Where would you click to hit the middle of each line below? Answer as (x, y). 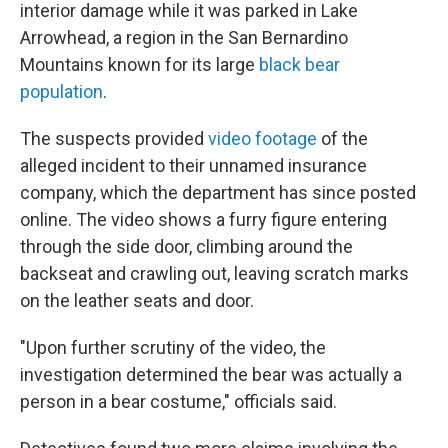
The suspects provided (114, 138)
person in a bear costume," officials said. (178, 401)
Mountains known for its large (137, 64)
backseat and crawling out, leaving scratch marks (214, 273)
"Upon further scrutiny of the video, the (173, 347)
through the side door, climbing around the (186, 246)
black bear (297, 64)
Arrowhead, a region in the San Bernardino (184, 37)
